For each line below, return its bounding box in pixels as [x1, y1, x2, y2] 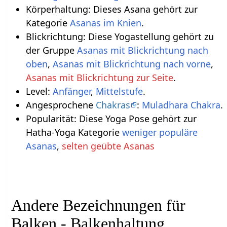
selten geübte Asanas [61, 139, 155, 152]
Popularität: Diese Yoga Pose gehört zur [25, 112, 197, 125]
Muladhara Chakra [141, 98, 220, 111]
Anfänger [52, 85, 91, 97]
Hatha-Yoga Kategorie [25, 126, 122, 138]
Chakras [95, 98, 130, 111]
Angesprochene [25, 98, 96, 111]
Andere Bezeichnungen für [11, 196, 186, 215]
